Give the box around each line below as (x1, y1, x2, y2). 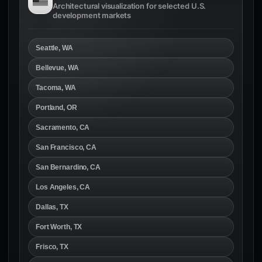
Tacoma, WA (36, 83, 76, 92)
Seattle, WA (36, 43, 73, 52)
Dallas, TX (36, 202, 68, 211)
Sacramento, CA (36, 123, 90, 132)
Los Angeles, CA (36, 182, 91, 191)
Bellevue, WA (36, 63, 79, 72)
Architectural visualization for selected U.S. (53, 1, 206, 11)
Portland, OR (36, 103, 77, 112)
